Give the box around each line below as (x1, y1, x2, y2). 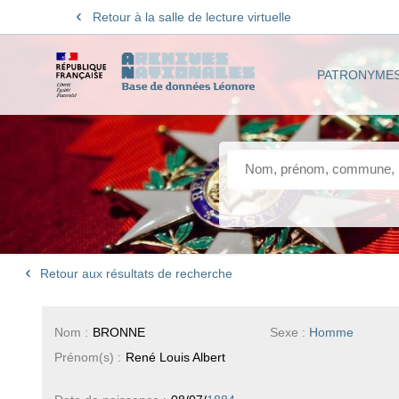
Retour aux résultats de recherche (37, 266, 233, 281)
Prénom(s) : (53, 349, 121, 364)
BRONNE (92, 324, 145, 339)
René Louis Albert (125, 349, 225, 364)
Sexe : (270, 324, 310, 339)
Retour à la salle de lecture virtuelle (92, 10, 291, 24)
